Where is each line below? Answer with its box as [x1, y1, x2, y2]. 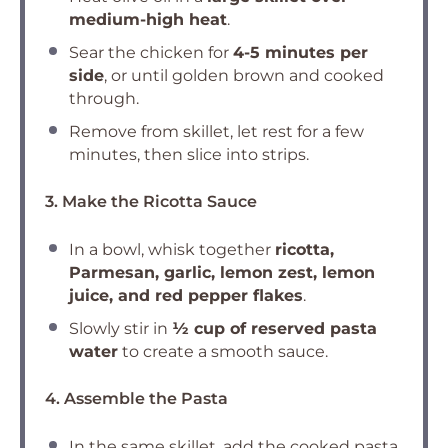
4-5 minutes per [233, 43, 368, 62]
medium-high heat [69, 10, 227, 29]
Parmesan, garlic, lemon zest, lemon [69, 263, 375, 282]
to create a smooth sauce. [118, 342, 328, 361]
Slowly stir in [69, 319, 172, 338]
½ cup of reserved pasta [172, 319, 377, 338]
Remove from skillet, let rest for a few [69, 122, 364, 141]
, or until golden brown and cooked [104, 66, 384, 85]
